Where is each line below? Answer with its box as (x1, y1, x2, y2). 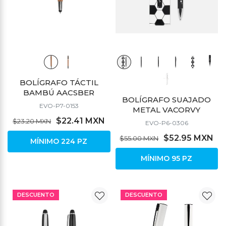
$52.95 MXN (163, 133, 214, 143)
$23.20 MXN (13, 117, 51, 126)
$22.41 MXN (56, 116, 105, 126)
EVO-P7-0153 (39, 102, 79, 110)
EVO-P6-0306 (145, 119, 188, 127)
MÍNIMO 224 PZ (30, 137, 88, 146)
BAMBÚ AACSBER (23, 88, 95, 98)
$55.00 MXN (120, 134, 159, 143)
